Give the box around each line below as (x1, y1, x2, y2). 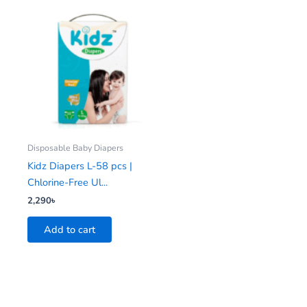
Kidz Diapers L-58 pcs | (27, 158, 132, 173)
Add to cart (44, 223, 95, 237)
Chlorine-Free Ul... (27, 175, 108, 189)
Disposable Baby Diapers (27, 141, 123, 153)
